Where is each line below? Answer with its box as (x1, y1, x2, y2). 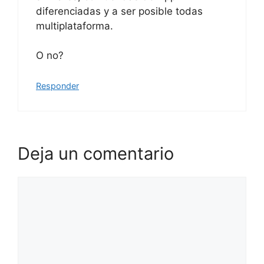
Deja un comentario (18, 143, 174, 164)
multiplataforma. (36, 19, 113, 32)
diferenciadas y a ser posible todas (36, 5, 203, 17)
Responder (36, 80, 79, 91)
